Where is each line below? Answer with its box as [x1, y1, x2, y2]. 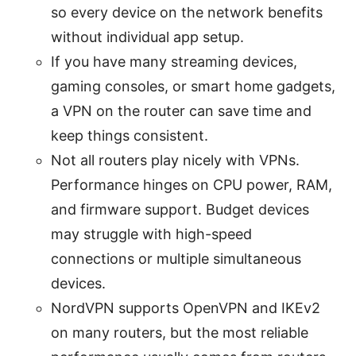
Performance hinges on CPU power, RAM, [51, 176, 332, 193]
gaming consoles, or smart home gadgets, [51, 77, 335, 95]
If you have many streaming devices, [51, 52, 297, 70]
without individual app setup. [51, 28, 244, 45]
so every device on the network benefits [51, 3, 323, 21]
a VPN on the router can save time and [51, 102, 311, 119]
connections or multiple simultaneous [51, 250, 301, 267]
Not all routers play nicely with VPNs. [51, 151, 300, 168]
